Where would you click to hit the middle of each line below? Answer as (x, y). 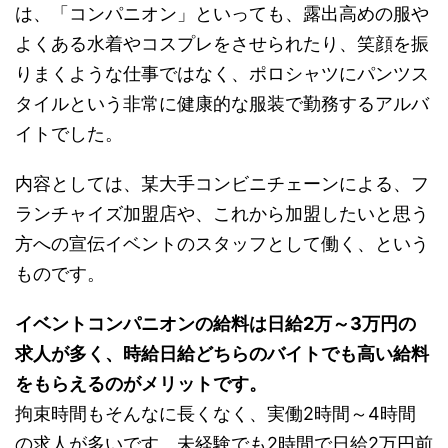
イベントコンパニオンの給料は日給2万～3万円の (215, 323)
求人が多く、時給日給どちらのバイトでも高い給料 (222, 353)
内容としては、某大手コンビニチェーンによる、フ (222, 183)
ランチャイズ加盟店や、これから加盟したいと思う (222, 213)
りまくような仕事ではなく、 (132, 73)
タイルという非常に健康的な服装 (150, 103)
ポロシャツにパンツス (339, 73)
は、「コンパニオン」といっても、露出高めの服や (222, 13)
